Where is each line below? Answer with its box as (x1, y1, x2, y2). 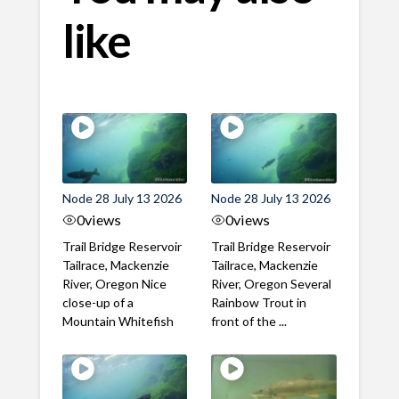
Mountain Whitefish (61, 313, 179, 330)
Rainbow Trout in (211, 295, 307, 311)
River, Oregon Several (211, 276, 332, 292)
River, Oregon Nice (61, 276, 167, 292)
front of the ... (211, 313, 288, 330)
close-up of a (61, 295, 134, 311)
